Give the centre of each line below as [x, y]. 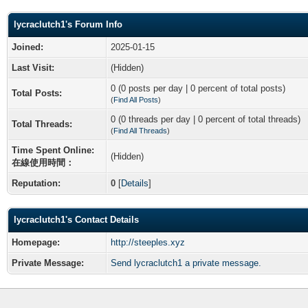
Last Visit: [33, 67]
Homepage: [36, 242]
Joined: [27, 47]
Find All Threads [140, 130]
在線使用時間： [43, 162]
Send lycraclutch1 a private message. [186, 263]
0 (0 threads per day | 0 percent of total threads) [206, 119]
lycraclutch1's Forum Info [68, 24]
